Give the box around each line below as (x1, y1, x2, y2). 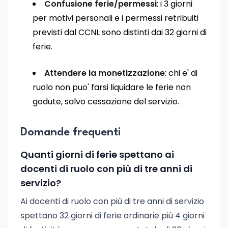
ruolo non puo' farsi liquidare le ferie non (33, 81, 191, 93)
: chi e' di (165, 67, 197, 79)
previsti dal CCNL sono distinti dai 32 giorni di (33, 26, 207, 38)
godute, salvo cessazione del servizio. (33, 96, 179, 107)
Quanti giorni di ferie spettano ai (20, 148, 174, 161)
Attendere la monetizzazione (44, 67, 165, 79)
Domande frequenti (20, 127, 121, 138)
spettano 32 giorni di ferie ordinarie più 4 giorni (20, 210, 205, 221)
